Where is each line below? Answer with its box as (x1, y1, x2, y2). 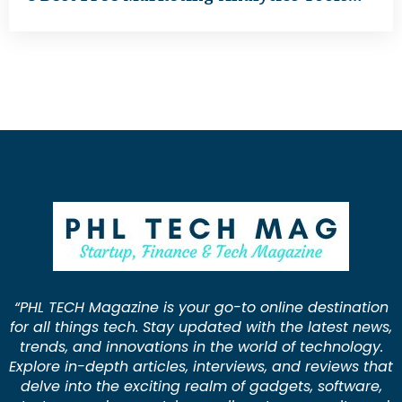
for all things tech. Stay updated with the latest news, (10, 317, 392, 338)
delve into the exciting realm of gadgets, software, (20, 376, 382, 398)
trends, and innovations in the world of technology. (19, 336, 383, 358)
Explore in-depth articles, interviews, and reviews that (9, 356, 393, 378)
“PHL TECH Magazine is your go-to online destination (13, 297, 389, 319)
